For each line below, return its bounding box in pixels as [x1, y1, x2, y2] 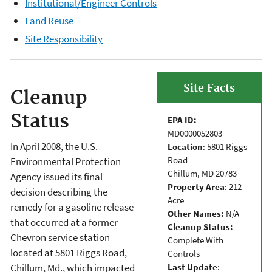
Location [168, 140, 203, 152]
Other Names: [168, 207, 224, 219]
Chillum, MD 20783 [168, 167, 237, 179]
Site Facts [183, 81, 235, 95]
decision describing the [10, 185, 107, 199]
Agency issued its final [10, 170, 103, 183]
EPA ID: [168, 114, 197, 126]
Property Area [168, 180, 225, 192]
